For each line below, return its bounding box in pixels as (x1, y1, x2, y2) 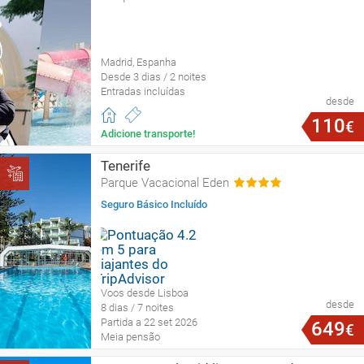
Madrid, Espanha (101, 55, 176, 68)
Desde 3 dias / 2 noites (101, 70, 206, 83)
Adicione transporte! (101, 127, 195, 140)
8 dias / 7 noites (101, 301, 174, 314)
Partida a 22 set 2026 (101, 315, 197, 328)
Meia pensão (101, 330, 160, 343)
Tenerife (101, 157, 150, 174)
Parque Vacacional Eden (101, 175, 229, 190)
